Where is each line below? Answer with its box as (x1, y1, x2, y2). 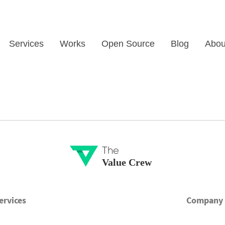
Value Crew (101, 156, 152, 168)
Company (186, 194, 223, 206)
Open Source (101, 39, 155, 49)
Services (9, 39, 44, 49)
